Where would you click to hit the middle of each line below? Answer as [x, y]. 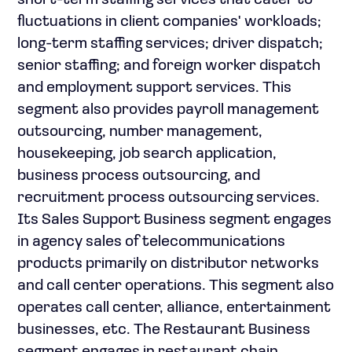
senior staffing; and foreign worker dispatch [169, 66]
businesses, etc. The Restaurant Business [164, 330]
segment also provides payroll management [168, 110]
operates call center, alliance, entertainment [174, 308]
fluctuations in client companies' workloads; [169, 22]
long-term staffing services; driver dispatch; [170, 44]
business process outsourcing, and [139, 176]
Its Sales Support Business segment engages [174, 220]
